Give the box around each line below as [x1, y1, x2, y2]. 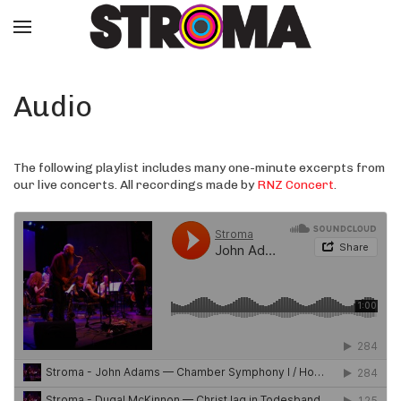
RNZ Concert [257, 177, 334, 192]
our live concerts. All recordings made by [13, 177, 257, 192]
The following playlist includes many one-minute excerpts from [13, 160, 385, 175]
